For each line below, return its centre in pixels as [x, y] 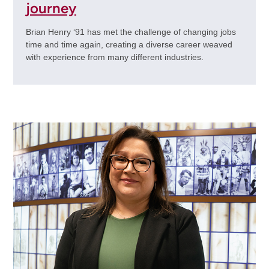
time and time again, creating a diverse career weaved [129, 45]
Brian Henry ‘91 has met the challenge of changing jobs [131, 32]
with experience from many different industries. [114, 57]
